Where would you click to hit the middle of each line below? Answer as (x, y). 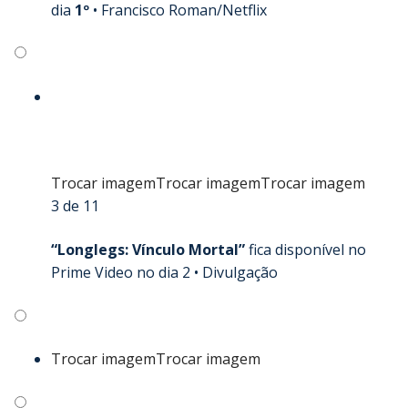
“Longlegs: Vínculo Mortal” (148, 249)
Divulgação (240, 272)
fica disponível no (306, 249)
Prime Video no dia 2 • (127, 272)
